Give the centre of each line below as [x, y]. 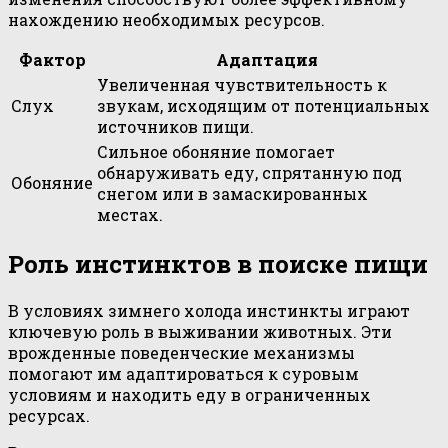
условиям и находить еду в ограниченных [189, 395]
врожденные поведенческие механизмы [181, 353]
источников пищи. [175, 127]
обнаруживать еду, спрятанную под [249, 173]
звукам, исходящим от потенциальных [263, 106]
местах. [130, 215]
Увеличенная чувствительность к [242, 85]
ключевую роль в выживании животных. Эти [200, 332]
